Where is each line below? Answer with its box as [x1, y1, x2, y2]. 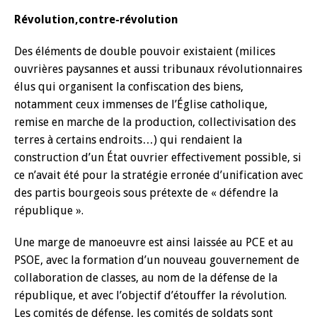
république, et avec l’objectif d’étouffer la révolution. [14, 289, 287, 302]
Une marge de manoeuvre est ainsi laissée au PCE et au [14, 236, 294, 249]
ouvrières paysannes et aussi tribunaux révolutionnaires [14, 62, 302, 76]
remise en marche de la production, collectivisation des [14, 115, 296, 129]
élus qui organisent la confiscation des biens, [14, 80, 243, 93]
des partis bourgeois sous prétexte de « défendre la [14, 186, 278, 200]
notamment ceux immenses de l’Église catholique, [14, 98, 267, 111]
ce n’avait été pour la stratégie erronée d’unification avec [14, 168, 303, 182]
